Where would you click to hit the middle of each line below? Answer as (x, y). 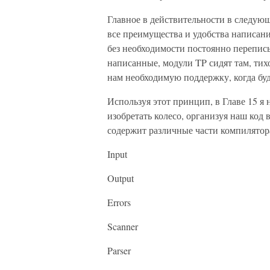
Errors (119, 202)
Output (121, 178)
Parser (119, 250)
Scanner (123, 226)
